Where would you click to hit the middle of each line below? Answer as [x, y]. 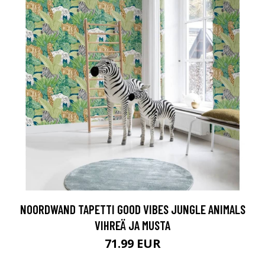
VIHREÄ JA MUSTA [132, 225]
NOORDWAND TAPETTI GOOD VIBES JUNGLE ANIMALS [132, 209]
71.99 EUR [132, 243]
